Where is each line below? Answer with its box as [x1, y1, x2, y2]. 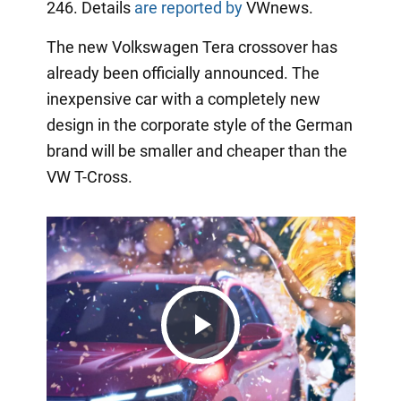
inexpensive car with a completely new [46, 90, 320, 109]
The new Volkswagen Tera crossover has [46, 38, 337, 57]
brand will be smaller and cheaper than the [46, 141, 347, 161]
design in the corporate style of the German [46, 115, 353, 135]
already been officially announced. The [46, 64, 320, 83]
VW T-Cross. [46, 167, 132, 187]
